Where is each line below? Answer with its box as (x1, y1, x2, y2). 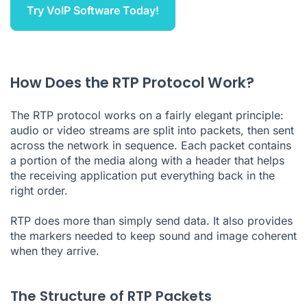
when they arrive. (10, 243, 99, 258)
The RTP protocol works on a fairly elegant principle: (10, 108, 284, 122)
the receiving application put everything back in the (10, 168, 275, 182)
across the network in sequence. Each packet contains (10, 138, 291, 152)
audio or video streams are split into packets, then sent (10, 123, 294, 137)
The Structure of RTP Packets (10, 286, 212, 306)
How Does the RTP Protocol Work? (10, 72, 254, 93)
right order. (10, 183, 68, 197)
